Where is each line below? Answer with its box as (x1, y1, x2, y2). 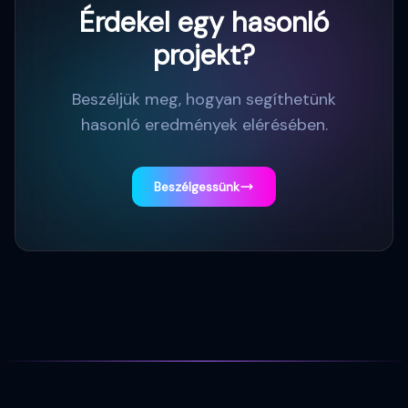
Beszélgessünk (154, 178, 240, 195)
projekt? (153, 37, 255, 73)
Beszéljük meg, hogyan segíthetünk (72, 88, 336, 110)
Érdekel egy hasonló (79, 5, 329, 40)
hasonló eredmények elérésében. (80, 114, 328, 136)
